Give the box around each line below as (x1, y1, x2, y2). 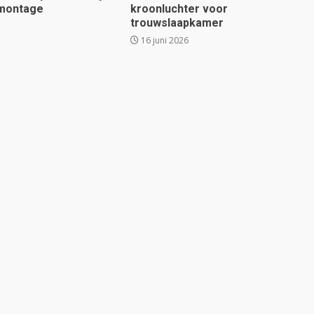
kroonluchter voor (130, 2, 228, 15)
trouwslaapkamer (130, 16, 224, 29)
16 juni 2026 (138, 34, 189, 46)
